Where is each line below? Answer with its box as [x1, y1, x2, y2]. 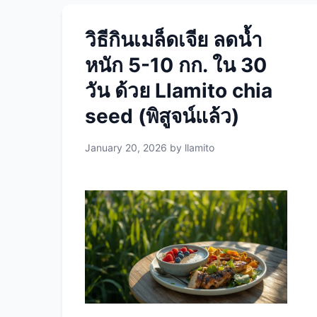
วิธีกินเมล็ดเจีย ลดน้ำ [85, 28, 263, 52]
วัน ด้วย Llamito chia [85, 79, 272, 103]
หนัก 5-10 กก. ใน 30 [85, 53, 267, 77]
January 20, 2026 [85, 142, 167, 154]
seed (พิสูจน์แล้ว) [85, 104, 239, 128]
